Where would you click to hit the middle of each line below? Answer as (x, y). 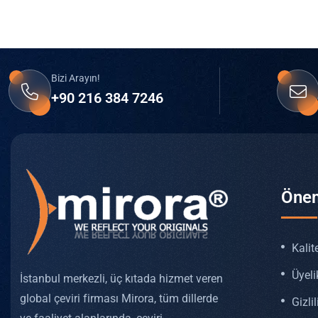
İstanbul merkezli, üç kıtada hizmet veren (121, 278)
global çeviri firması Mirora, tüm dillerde (119, 298)
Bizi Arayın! (76, 78)
